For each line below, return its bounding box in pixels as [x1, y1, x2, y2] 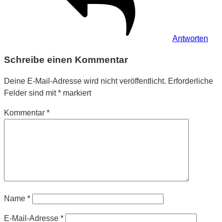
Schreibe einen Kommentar [4, 54, 128, 65]
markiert [61, 89, 91, 98]
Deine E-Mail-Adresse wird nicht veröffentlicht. [4, 77, 166, 86]
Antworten [172, 34, 208, 43]
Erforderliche [168, 77, 213, 86]
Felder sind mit [4, 89, 58, 98]
